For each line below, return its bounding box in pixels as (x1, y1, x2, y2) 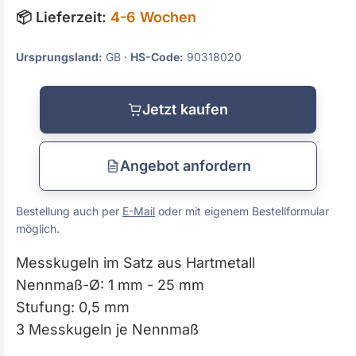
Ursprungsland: (16, 50, 103, 64)
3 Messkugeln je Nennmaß (16, 321, 199, 338)
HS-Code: (130, 50, 184, 64)
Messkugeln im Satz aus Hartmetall (16, 254, 255, 271)
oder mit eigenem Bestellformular (155, 204, 329, 218)
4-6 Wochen (110, 9, 196, 25)
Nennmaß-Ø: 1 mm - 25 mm (16, 277, 204, 293)
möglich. (16, 222, 60, 235)
